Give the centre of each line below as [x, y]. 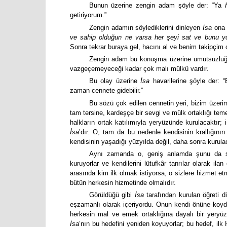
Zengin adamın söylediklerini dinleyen [146, 27]
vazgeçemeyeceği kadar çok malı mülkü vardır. [139, 69]
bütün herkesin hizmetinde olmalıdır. [123, 183]
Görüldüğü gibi [112, 195]
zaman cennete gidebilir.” [106, 91]
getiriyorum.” [88, 15]
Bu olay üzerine [115, 81]
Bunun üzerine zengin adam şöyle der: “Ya [157, 6]
